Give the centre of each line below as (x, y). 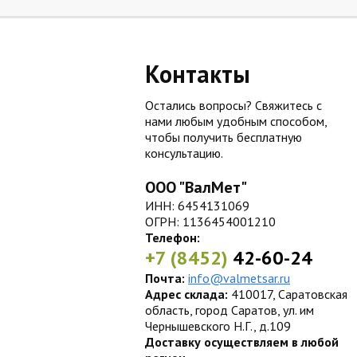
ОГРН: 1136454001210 (210, 222)
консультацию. (184, 153)
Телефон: (173, 237)
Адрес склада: (186, 294)
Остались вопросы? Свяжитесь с (233, 105)
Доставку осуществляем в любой (242, 342)
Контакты (198, 74)
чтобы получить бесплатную (224, 137)
